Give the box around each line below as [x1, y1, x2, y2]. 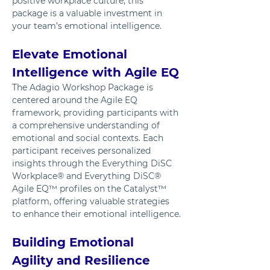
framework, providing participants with [12, 107, 181, 119]
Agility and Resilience [12, 253, 150, 268]
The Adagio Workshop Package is [12, 82, 155, 93]
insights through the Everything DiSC [12, 158, 174, 169]
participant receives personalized [12, 145, 153, 157]
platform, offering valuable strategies [12, 196, 172, 207]
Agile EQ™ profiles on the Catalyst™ [12, 183, 169, 195]
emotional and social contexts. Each [12, 133, 166, 144]
